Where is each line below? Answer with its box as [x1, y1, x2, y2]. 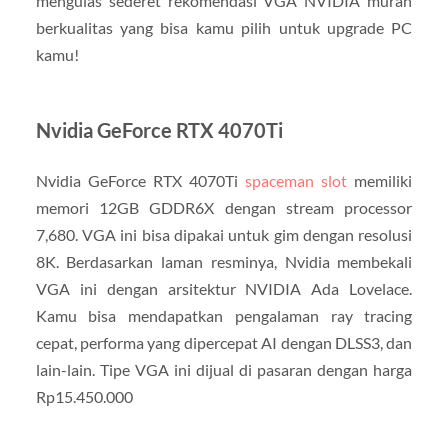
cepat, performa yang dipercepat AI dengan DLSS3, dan [35, 332, 413, 352]
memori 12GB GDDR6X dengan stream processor [35, 197, 413, 217]
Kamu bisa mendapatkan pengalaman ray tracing [35, 305, 413, 325]
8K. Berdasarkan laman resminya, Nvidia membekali [35, 251, 413, 271]
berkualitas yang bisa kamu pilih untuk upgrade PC [35, 17, 413, 37]
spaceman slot [245, 170, 348, 190]
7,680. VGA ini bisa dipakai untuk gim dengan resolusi [35, 224, 413, 244]
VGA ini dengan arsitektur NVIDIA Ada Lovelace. [35, 278, 413, 298]
